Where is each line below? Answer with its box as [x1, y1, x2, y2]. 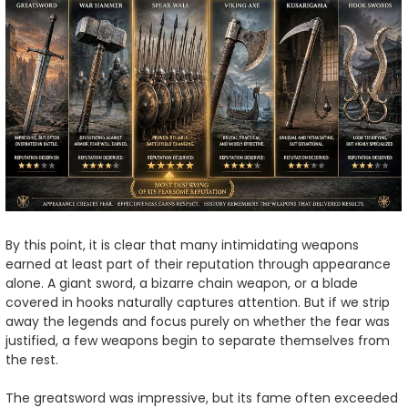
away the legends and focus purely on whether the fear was [5, 311, 390, 331]
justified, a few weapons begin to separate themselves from [5, 331, 390, 350]
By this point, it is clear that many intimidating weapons [5, 235, 359, 254]
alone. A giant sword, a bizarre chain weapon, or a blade [5, 273, 358, 292]
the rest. [5, 350, 58, 369]
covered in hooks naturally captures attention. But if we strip [5, 292, 390, 311]
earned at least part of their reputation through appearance [5, 254, 391, 273]
